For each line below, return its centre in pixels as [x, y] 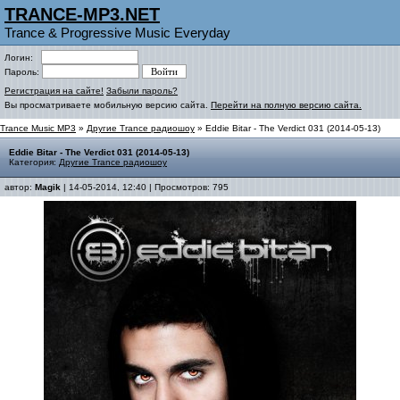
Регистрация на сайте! [54, 91]
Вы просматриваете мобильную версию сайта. [108, 105]
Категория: [34, 162]
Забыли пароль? [142, 91]
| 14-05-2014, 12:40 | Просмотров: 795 [145, 187]
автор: [20, 187]
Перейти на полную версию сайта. [286, 105]
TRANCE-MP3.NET [82, 14]
